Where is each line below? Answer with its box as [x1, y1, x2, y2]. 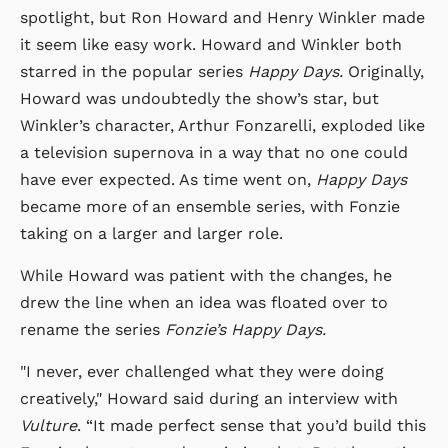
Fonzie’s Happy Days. [165, 319, 326, 339]
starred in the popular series [20, 61, 248, 81]
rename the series [20, 319, 165, 339]
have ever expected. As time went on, [20, 169, 316, 189]
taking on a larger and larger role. [20, 223, 283, 243]
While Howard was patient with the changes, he [20, 265, 392, 285]
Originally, [343, 61, 424, 81]
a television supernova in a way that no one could [20, 142, 408, 162]
